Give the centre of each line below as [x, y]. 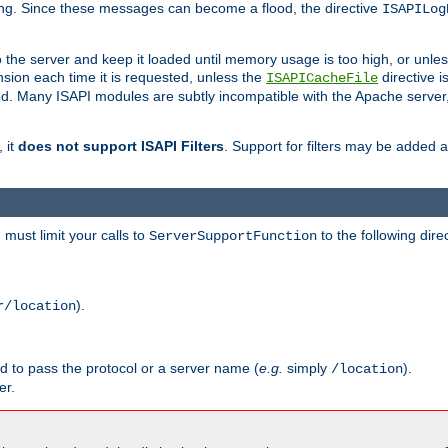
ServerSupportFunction [233, 235]
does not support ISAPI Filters [121, 146]
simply [307, 367]
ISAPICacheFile [322, 78]
